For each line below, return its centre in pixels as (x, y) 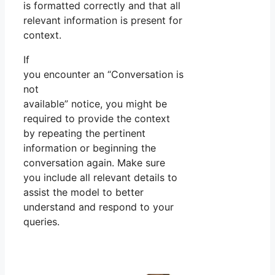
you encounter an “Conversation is (103, 75)
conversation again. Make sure (94, 163)
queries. (41, 222)
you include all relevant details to (100, 178)
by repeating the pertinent (84, 134)
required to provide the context (97, 119)
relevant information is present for (103, 21)
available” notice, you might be (95, 104)
